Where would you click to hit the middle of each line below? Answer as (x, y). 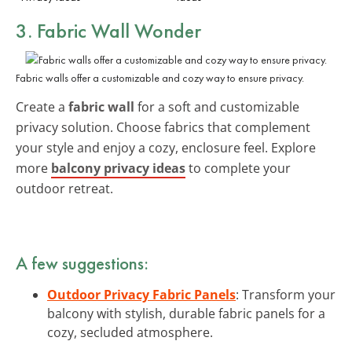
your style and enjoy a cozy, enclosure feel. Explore (166, 147)
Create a (42, 106)
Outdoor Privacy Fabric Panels (141, 294)
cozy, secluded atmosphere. (130, 332)
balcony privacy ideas (118, 168)
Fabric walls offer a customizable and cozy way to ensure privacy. (160, 77)
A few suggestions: (82, 263)
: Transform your (286, 294)
